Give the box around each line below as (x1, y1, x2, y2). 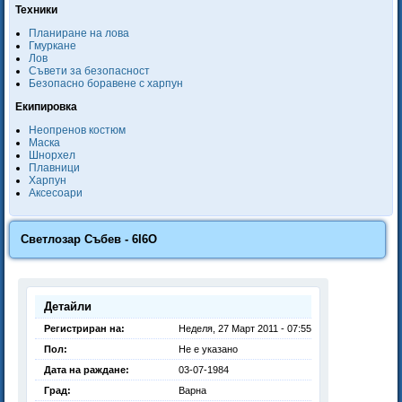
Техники (15, 4, 57, 16)
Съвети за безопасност (29, 65, 150, 77)
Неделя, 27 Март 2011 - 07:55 (179, 323, 311, 334)
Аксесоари (29, 187, 83, 199)
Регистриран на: (44, 323, 125, 334)
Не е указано (179, 344, 238, 354)
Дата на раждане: (44, 364, 129, 375)
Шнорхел (29, 149, 75, 162)
